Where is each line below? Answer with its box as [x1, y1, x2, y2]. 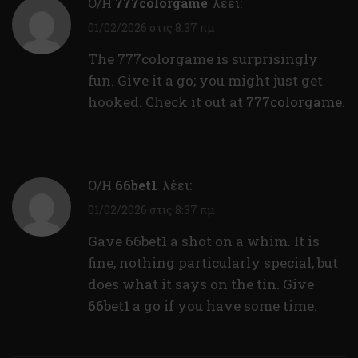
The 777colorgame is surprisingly [88, 49, 318, 68]
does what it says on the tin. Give [88, 275, 314, 294]
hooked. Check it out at [88, 92, 246, 111]
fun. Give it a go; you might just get [88, 70, 323, 89]
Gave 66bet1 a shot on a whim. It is [88, 232, 320, 251]
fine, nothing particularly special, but [88, 253, 338, 272]
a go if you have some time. [129, 296, 317, 316]
